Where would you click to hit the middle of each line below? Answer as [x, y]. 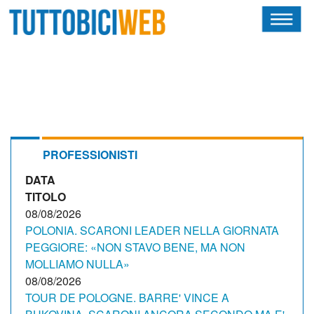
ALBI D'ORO [37, 244]
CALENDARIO [40, 180]
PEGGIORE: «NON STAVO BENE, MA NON [135, 247]
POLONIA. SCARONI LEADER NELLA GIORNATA [152, 230]
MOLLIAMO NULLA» [77, 264]
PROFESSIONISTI [90, 155]
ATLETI [26, 148]
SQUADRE [33, 115]
